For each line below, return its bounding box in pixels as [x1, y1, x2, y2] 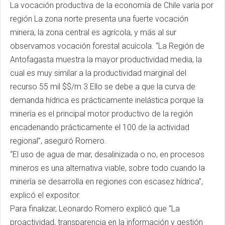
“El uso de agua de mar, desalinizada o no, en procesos [10, 150, 204, 160]
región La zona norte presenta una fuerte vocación [10, 14, 188, 24]
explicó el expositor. [10, 190, 81, 200]
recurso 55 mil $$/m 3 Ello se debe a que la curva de [10, 82, 195, 92]
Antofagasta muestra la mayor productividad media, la [10, 55, 202, 65]
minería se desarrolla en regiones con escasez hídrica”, [10, 177, 203, 187]
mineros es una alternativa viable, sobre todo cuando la [10, 163, 205, 173]
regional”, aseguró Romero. [10, 136, 106, 146]
